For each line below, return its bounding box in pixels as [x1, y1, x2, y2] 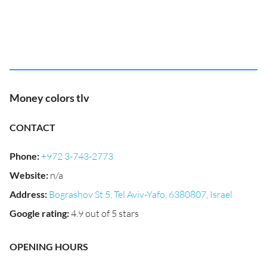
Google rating [10, 207, 67, 219]
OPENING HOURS [10, 241, 88, 252]
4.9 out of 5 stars [71, 207, 139, 219]
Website [10, 169, 46, 181]
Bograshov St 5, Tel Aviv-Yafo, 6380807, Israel [49, 188, 232, 200]
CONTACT [10, 122, 55, 133]
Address [10, 188, 45, 200]
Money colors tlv [10, 91, 89, 104]
